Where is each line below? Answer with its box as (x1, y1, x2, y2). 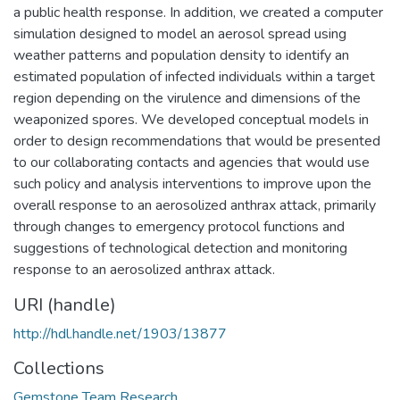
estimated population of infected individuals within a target (13, 66, 375, 87)
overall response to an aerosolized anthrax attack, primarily (13, 195, 376, 215)
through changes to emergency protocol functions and (13, 216, 345, 237)
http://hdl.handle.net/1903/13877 (13, 323, 227, 344)
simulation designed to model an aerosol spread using (13, 23, 346, 44)
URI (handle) (13, 292, 116, 317)
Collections (13, 355, 104, 380)
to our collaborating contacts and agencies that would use (13, 152, 370, 172)
